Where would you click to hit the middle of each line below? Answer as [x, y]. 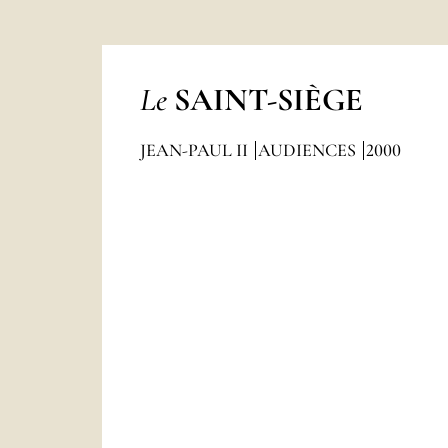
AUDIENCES [308, 150]
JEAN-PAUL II [195, 150]
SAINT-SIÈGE [268, 99]
